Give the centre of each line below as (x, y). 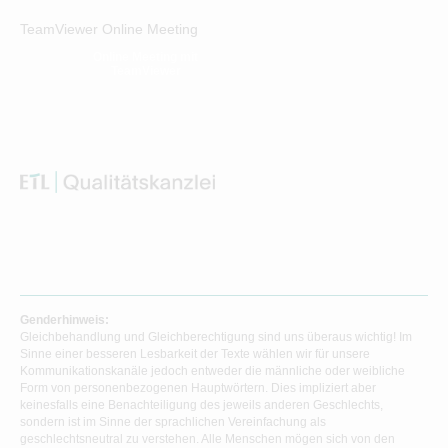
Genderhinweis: (64, 320)
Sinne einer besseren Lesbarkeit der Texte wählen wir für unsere (195, 354)
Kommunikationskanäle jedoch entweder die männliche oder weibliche (212, 371)
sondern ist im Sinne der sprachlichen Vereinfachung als (173, 422)
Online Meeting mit (145, 56)
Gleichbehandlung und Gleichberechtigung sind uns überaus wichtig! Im (216, 337)
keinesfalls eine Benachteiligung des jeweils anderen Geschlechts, (201, 405)
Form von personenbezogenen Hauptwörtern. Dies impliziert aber (198, 388)
